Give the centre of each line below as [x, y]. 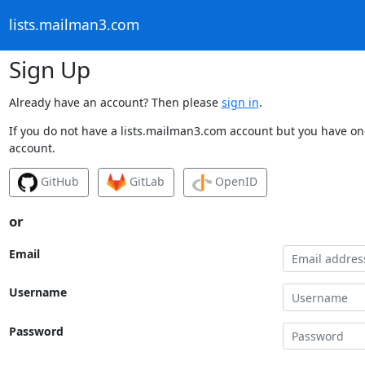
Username [37, 292]
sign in [240, 102]
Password [36, 331]
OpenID [235, 181]
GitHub [58, 181]
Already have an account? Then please [115, 102]
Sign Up [49, 69]
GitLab [145, 181]
